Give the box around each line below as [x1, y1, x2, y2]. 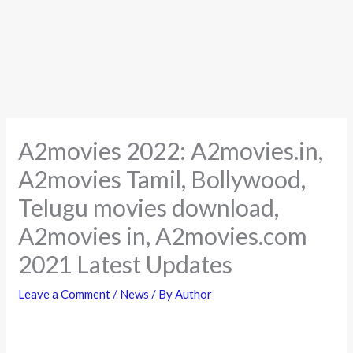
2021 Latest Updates [18, 249, 233, 278]
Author [175, 286, 213, 301]
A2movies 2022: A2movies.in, [18, 136, 324, 165]
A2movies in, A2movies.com [18, 221, 308, 250]
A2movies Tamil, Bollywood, [18, 164, 307, 193]
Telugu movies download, [18, 192, 280, 221]
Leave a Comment [18, 286, 111, 301]
